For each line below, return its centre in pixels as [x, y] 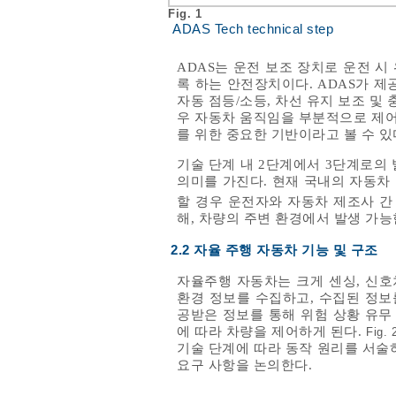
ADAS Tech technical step [253, 30]
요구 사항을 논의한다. [244, 366]
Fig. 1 [187, 14]
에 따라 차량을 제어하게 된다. [272, 332]
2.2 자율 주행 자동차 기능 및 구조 [274, 251]
